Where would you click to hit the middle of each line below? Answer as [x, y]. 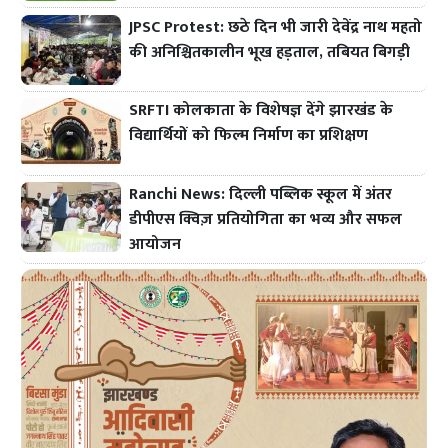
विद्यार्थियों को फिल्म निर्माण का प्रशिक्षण [249, 136]
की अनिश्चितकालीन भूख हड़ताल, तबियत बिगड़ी [270, 52]
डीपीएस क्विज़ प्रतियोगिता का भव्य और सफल [266, 220]
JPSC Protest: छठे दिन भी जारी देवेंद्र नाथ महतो [276, 27]
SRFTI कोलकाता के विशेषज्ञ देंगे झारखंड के [261, 111]
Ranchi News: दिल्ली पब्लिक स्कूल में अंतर [261, 195]
